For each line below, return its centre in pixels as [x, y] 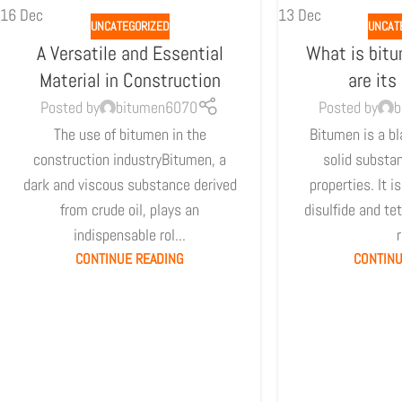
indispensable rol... [130, 234]
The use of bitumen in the [130, 134]
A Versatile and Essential [130, 52]
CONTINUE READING [130, 258]
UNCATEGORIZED [130, 26]
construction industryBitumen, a [130, 159]
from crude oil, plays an [130, 209]
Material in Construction [130, 79]
